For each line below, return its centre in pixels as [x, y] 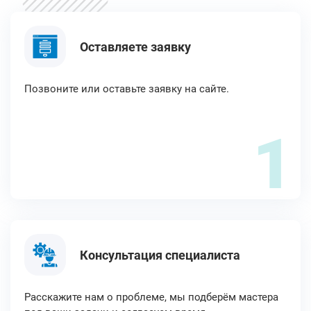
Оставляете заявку [135, 47]
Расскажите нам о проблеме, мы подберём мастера [151, 297]
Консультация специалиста [160, 255]
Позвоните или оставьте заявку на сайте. [127, 89]
